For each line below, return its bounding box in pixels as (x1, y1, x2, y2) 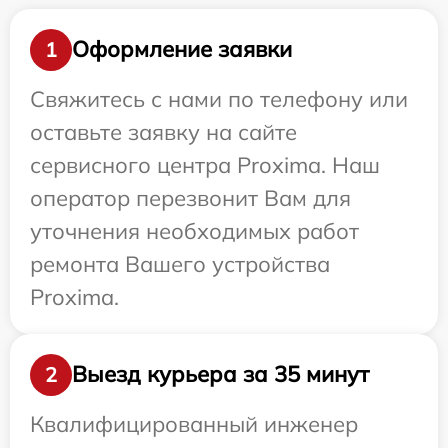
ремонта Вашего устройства (30, 249, 330, 278)
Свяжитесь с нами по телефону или (30, 84, 408, 113)
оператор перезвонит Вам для (30, 183, 351, 212)
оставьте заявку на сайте (30, 117, 297, 146)
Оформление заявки (72, 35, 292, 63)
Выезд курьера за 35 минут (72, 360, 369, 388)
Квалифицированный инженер (30, 409, 358, 438)
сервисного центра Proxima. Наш (30, 150, 380, 179)
